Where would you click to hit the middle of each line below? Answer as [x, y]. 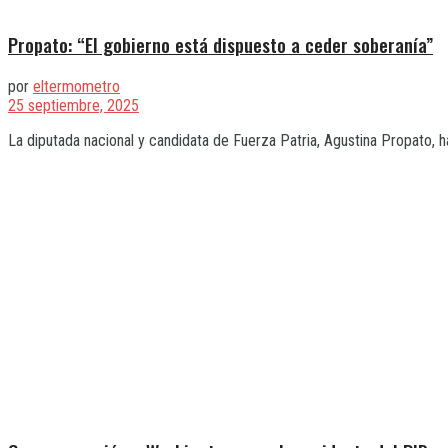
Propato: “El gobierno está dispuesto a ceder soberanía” [220, 44]
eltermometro [76, 86]
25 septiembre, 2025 [73, 105]
